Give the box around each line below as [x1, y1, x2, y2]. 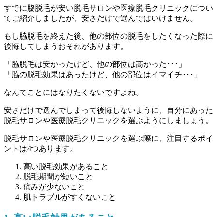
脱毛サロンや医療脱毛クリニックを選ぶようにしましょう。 [4, 116, 213, 125]
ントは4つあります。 [4, 144, 77, 153]
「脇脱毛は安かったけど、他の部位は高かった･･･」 [4, 60, 186, 69]
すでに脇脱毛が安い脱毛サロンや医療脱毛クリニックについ [4, 4, 213, 13]
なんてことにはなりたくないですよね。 [4, 88, 143, 97]
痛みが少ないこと [23, 183, 85, 191]
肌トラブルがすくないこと [23, 193, 116, 201]
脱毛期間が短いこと [23, 172, 93, 181]
